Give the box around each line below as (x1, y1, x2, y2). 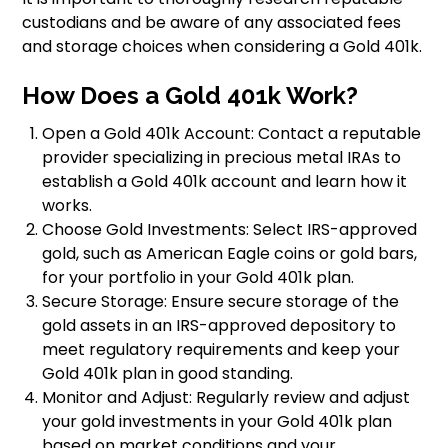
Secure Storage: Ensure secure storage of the (42, 290, 400, 314)
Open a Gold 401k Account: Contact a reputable (42, 122, 422, 146)
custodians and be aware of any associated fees (22, 11, 402, 35)
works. (42, 194, 93, 218)
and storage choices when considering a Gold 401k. (22, 35, 423, 59)
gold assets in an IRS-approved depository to (42, 314, 397, 338)
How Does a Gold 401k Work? (22, 81, 359, 111)
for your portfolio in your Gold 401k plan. (42, 266, 355, 290)
